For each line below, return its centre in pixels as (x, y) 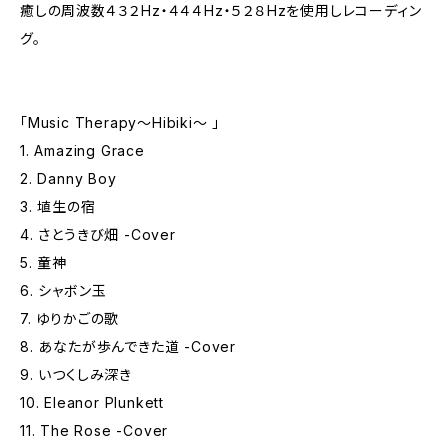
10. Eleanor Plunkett (92, 402)
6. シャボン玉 (63, 290)
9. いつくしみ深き (76, 374)
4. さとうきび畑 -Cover (98, 234)
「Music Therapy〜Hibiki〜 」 (120, 122)
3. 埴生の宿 (58, 206)
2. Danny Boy (68, 178)
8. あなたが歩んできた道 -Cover (128, 346)
